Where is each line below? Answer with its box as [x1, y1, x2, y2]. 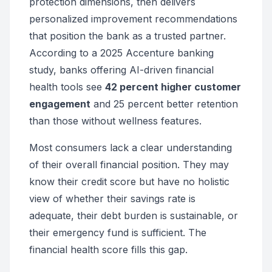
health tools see [29, 81, 105, 93]
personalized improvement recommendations [29, 13, 237, 25]
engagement [29, 98, 90, 110]
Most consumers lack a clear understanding [29, 141, 232, 154]
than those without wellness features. [29, 115, 202, 127]
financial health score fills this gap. [29, 243, 188, 256]
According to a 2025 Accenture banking [29, 47, 214, 59]
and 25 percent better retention [90, 98, 238, 110]
